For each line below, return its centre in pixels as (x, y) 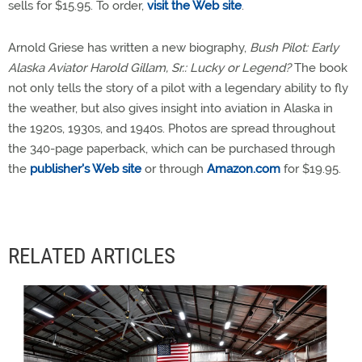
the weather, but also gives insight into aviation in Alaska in (170, 108)
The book (319, 68)
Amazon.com (244, 169)
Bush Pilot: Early (294, 48)
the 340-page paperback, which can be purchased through (172, 149)
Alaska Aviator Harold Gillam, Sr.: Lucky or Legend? (149, 68)
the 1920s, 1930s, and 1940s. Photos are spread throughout (172, 128)
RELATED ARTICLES (92, 256)
